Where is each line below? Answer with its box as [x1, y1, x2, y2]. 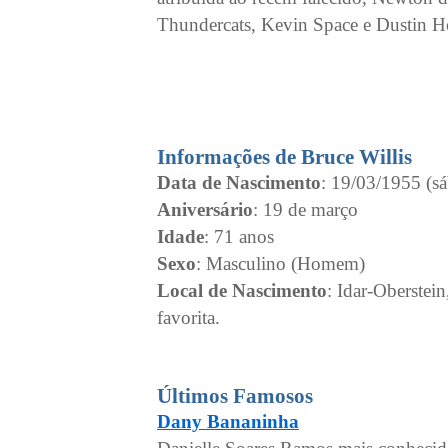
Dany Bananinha [157, 411, 299, 432]
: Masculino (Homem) [196, 253, 365, 274]
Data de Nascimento [157, 172, 321, 193]
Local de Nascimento [157, 280, 327, 301]
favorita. [157, 307, 220, 328]
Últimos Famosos [157, 385, 313, 407]
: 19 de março [253, 199, 358, 220]
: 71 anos [204, 226, 274, 247]
